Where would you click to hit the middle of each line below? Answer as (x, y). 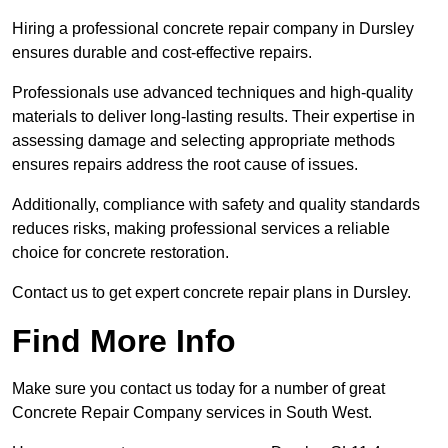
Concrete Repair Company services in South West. (192, 413)
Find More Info (124, 341)
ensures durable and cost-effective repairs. (162, 53)
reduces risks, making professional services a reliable (201, 229)
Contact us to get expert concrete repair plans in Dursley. (211, 293)
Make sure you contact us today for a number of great (198, 389)
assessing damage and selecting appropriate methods (203, 141)
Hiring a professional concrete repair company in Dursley (213, 29)
